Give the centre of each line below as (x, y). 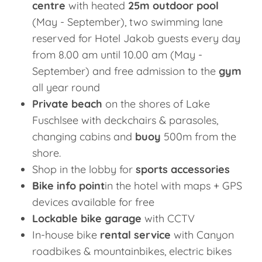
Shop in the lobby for (84, 170)
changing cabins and (84, 137)
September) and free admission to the (125, 71)
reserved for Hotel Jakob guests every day (136, 39)
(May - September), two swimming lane (127, 22)
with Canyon (202, 235)
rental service (135, 235)
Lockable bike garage (87, 219)
